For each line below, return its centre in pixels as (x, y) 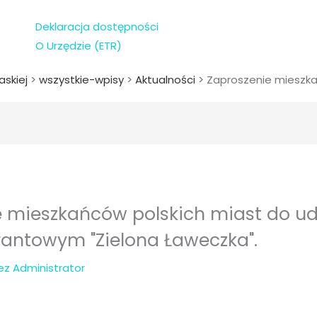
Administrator (49, 268)
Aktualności (165, 80)
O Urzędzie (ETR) (78, 46)
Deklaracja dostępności (97, 27)
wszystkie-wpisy (81, 80)
